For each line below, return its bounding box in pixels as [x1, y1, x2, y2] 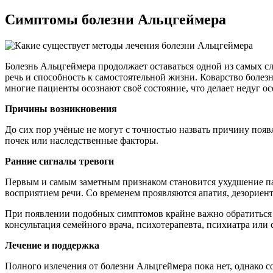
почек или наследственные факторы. [5, 135, 158, 146]
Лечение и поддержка [5, 240, 99, 251]
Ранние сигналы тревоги [5, 156, 114, 167]
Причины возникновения [5, 104, 117, 115]
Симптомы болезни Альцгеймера [5, 12, 226, 28]
